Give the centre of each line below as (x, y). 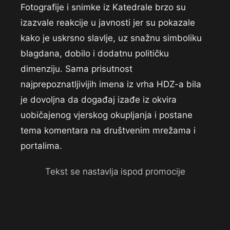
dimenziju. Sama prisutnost (76, 69)
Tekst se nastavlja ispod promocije (115, 172)
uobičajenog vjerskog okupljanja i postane (107, 115)
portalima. (41, 146)
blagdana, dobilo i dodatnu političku (95, 54)
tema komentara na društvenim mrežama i (108, 131)
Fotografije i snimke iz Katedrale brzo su (103, 7)
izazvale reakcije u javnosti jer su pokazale (108, 23)
